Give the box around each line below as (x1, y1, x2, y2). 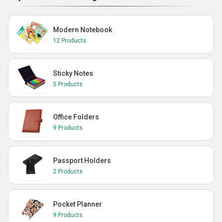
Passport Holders (53, 157, 111, 165)
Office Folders (53, 113, 99, 121)
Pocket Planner (53, 200, 102, 208)
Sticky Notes (53, 69, 93, 77)
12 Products (53, 37, 86, 44)
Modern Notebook (53, 26, 112, 34)
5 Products (53, 81, 83, 88)
